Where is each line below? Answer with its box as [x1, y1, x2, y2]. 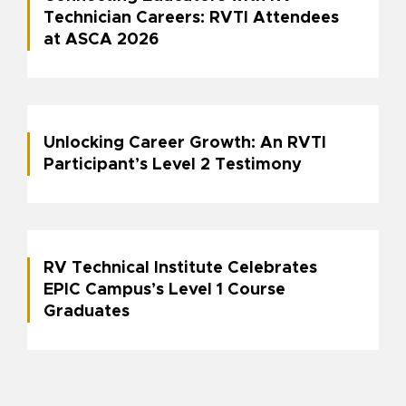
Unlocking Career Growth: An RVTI [43, 135, 326, 152]
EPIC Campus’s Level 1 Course [43, 282, 285, 299]
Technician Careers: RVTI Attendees [43, 10, 339, 27]
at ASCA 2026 [43, 32, 159, 49]
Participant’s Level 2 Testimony [43, 157, 302, 174]
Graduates [43, 304, 130, 321]
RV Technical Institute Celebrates [43, 260, 317, 277]
